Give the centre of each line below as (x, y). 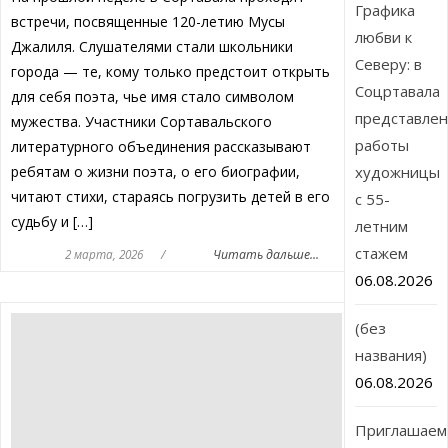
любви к (384, 37)
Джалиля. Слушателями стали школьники (151, 47)
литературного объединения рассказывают (160, 147)
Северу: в (389, 64)
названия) (391, 355)
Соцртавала (398, 91)
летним (382, 226)
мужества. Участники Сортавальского (141, 122)
